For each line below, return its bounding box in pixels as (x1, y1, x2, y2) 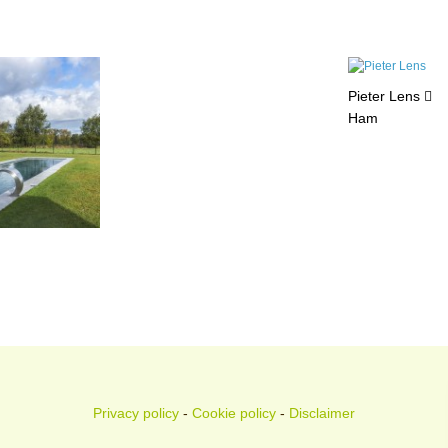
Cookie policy (192, 405, 276, 422)
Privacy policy (93, 405, 179, 422)
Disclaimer (289, 405, 355, 422)
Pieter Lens (347, 88, 424, 105)
